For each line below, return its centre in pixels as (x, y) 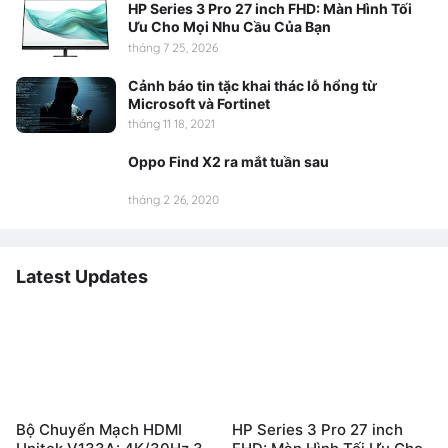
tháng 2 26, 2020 (173, 200)
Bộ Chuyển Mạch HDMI (99, 430)
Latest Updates (82, 277)
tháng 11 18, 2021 (171, 123)
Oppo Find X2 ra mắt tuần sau (228, 161)
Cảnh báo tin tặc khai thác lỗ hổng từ (252, 85)
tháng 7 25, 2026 (173, 47)
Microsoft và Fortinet (199, 103)
